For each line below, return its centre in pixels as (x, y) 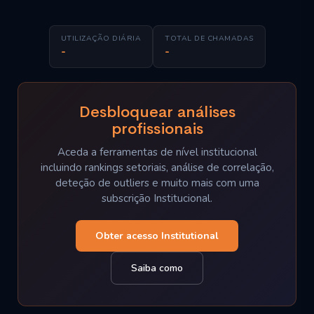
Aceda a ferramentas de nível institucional (157, 152)
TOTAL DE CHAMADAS (209, 38)
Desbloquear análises (157, 112)
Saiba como (157, 268)
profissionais (157, 129)
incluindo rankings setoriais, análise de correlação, (157, 168)
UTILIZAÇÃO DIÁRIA (101, 38)
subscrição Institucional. (157, 198)
